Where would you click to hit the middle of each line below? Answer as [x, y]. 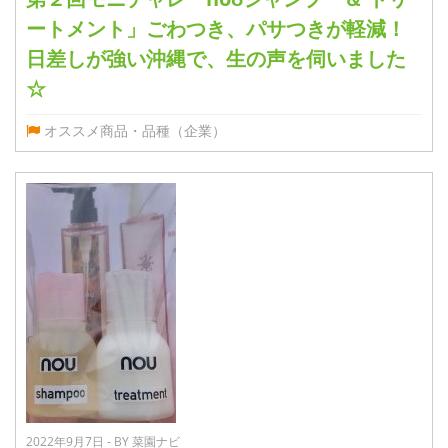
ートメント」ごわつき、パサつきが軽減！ [216, 28]
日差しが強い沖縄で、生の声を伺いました [216, 58]
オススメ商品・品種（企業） [135, 130]
